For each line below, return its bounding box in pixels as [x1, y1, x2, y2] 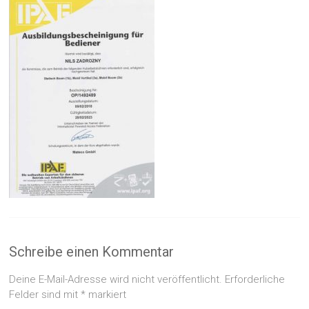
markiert [86, 288, 127, 301]
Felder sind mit [9, 288, 81, 301]
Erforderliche [225, 272, 286, 286]
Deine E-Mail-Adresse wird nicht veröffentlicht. [9, 272, 223, 286]
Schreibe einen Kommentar [9, 243, 175, 260]
